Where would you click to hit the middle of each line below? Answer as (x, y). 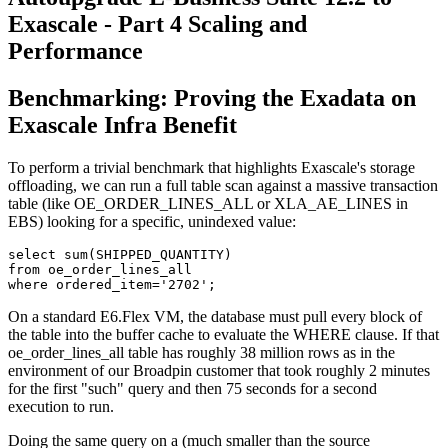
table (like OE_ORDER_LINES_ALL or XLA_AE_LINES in (208, 203)
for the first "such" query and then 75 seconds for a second (192, 388)
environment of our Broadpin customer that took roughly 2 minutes (219, 370)
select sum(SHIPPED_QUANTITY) (124, 254)
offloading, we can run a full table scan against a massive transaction (223, 185)
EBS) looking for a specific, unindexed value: (152, 221)
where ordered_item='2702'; (112, 284)
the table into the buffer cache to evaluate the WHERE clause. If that (223, 334)
